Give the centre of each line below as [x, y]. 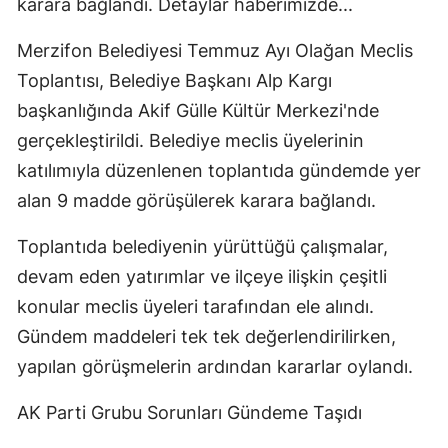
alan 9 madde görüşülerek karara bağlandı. [196, 201]
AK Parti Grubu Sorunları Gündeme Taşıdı [189, 413]
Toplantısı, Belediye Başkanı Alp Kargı [174, 81]
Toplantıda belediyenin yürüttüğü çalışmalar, [202, 247]
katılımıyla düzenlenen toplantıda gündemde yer [219, 171]
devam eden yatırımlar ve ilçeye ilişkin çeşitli [202, 277]
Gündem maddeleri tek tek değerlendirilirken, [206, 337]
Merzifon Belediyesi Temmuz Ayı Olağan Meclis [215, 51]
